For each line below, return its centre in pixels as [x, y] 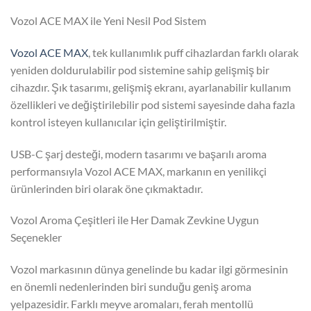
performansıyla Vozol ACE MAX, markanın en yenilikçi [138, 171]
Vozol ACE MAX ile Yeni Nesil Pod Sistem [108, 20]
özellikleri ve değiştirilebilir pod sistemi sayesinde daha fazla [153, 104]
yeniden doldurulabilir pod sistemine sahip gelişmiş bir [140, 69]
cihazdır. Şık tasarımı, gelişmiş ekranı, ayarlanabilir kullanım [151, 87]
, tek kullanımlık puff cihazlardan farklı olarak [193, 52]
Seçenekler [36, 237]
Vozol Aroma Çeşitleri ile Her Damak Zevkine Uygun [135, 220]
